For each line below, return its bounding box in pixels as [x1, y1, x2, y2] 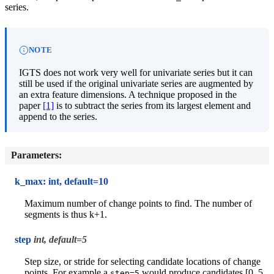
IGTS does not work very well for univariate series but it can [19, 67, 253, 78]
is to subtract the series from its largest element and [54, 100, 251, 111]
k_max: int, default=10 [15, 176, 108, 187]
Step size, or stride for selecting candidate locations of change [24, 256, 261, 267]
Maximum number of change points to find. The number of [24, 198, 252, 209]
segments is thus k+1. [24, 209, 107, 220]
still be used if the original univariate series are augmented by [19, 78, 253, 89]
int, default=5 [34, 234, 87, 245]
